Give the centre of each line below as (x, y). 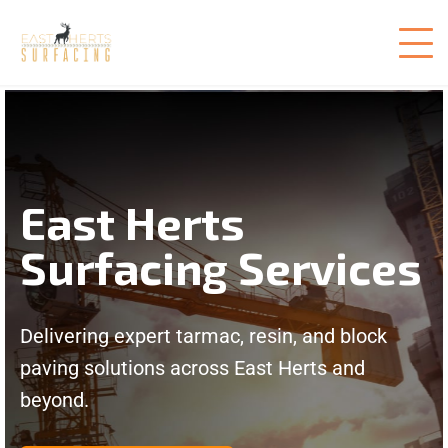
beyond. (54, 400)
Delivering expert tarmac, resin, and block (203, 336)
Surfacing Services (221, 267)
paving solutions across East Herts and (192, 368)
